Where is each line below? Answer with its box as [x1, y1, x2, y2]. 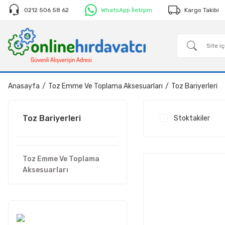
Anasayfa [8, 82, 40, 90]
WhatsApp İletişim [101, 7, 152, 14]
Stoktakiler [173, 114, 210, 123]
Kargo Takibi [184, 7, 219, 14]
